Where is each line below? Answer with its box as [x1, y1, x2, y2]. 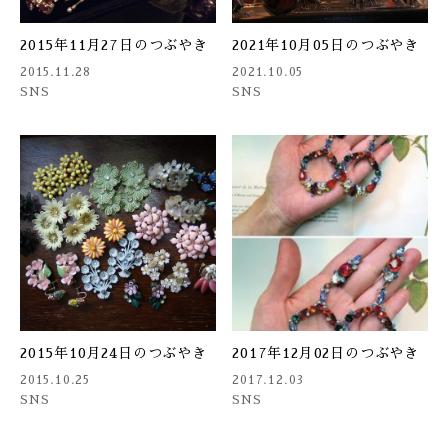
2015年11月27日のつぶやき [20, 37, 208, 52]
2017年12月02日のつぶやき [232, 345, 419, 360]
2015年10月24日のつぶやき [20, 345, 207, 360]
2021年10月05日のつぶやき [232, 37, 419, 52]
